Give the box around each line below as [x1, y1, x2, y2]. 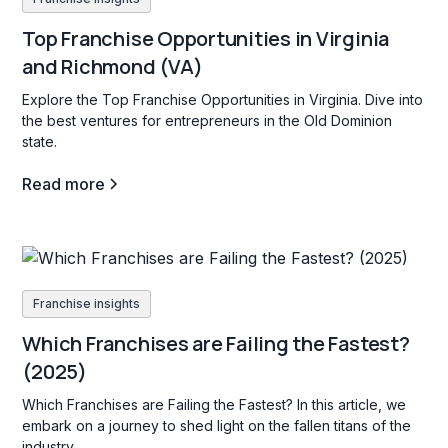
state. [22, 133, 58, 151]
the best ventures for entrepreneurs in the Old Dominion [22, 112, 393, 130]
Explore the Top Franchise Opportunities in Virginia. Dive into [22, 91, 424, 109]
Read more [22, 174, 106, 195]
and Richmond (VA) [22, 53, 203, 81]
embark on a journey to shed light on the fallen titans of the [22, 416, 412, 434]
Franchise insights [33, 295, 141, 311]
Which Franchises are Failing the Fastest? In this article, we [22, 395, 407, 413]
